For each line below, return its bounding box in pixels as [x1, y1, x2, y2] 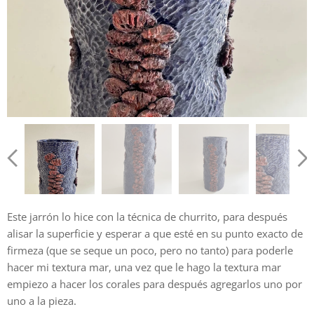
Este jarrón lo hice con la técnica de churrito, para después [7, 210, 287, 224]
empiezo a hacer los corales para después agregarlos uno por [7, 277, 302, 292]
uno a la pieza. [7, 294, 76, 308]
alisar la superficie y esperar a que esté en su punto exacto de [7, 226, 303, 241]
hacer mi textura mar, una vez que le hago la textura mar [7, 260, 281, 275]
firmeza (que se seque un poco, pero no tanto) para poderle [7, 243, 293, 258]
